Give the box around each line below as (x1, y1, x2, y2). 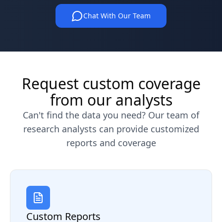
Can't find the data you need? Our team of (23, 109, 199, 121)
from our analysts (50, 90, 172, 110)
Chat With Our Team (83, 11, 151, 20)
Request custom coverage (21, 73, 201, 94)
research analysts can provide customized (23, 123, 199, 135)
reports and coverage (66, 137, 156, 149)
